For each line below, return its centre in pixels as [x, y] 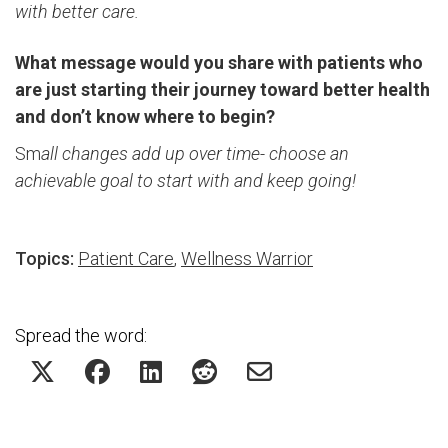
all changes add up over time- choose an [195, 153]
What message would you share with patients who [219, 62]
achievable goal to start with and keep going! [187, 180]
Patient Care [126, 258]
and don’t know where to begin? [145, 116]
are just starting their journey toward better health [222, 89]
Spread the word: [81, 335]
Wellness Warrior [247, 258]
